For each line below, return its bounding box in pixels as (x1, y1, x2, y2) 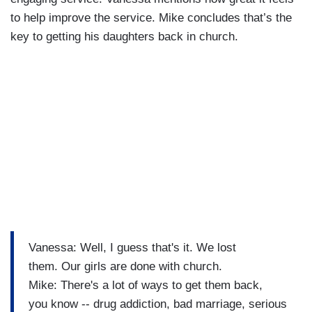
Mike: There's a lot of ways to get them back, (29, 279, 263, 292)
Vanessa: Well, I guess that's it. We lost (29, 241, 236, 255)
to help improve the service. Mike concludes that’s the (10, 10, 292, 24)
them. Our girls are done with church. (29, 260, 226, 274)
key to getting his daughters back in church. (10, 29, 238, 43)
